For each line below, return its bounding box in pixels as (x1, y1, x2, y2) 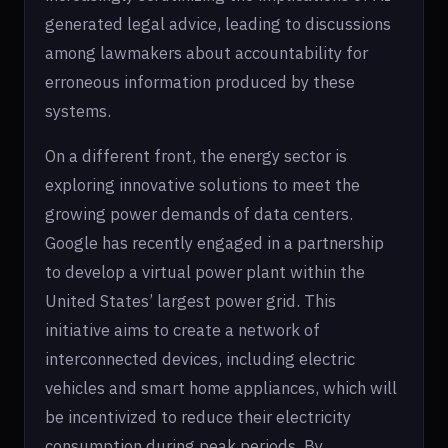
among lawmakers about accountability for (45, 42, 368, 64)
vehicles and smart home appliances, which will (45, 377, 397, 399)
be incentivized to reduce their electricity (45, 406, 351, 428)
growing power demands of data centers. (45, 203, 353, 225)
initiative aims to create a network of (45, 319, 320, 341)
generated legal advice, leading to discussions (45, 13, 391, 35)
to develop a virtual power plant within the (45, 261, 365, 283)
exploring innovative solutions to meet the (45, 174, 360, 196)
